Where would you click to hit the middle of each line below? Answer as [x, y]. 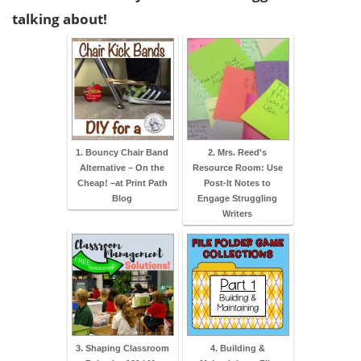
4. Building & [237, 348]
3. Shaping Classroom [122, 348]
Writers [237, 213]
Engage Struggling [237, 198]
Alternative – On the [122, 167]
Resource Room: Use [237, 167]
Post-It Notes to [237, 183]
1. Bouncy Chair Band [122, 152]
